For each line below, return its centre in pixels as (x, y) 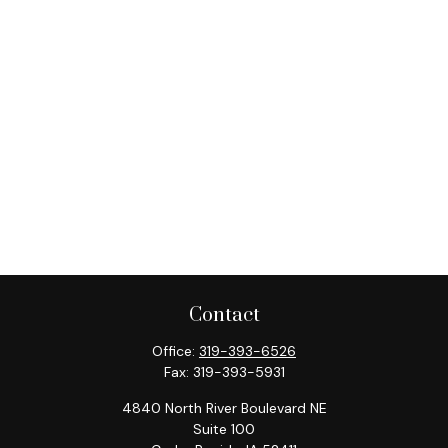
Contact (224, 315)
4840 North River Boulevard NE (224, 408)
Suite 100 (224, 429)
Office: (175, 351)
